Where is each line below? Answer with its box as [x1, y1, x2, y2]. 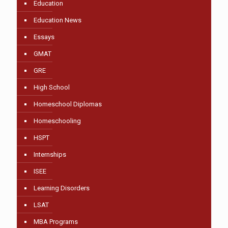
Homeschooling [34, 117, 81, 125]
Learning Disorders [34, 184, 90, 192]
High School [34, 83, 70, 91]
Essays [34, 33, 54, 41]
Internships [34, 150, 66, 158]
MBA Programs [34, 217, 78, 225]
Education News [34, 16, 81, 24]
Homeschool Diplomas [34, 100, 102, 108]
